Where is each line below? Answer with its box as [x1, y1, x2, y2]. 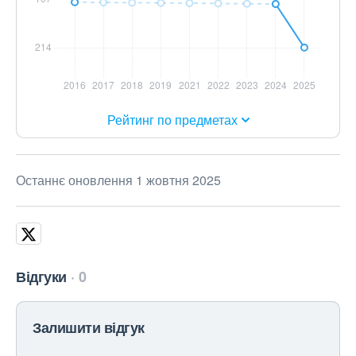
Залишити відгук [33, 317, 145, 339]
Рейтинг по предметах [106, 110, 238, 130]
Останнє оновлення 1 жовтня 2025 [16, 171, 221, 190]
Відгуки [16, 266, 67, 288]
